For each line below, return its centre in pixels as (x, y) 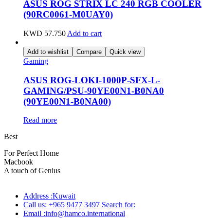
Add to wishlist (48, 52)
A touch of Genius (32, 171)
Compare (89, 52)
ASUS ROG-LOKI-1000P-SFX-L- (92, 80)
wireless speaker (46, 137)
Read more (40, 120)
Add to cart (84, 33)
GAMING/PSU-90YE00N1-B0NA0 (94, 91)
